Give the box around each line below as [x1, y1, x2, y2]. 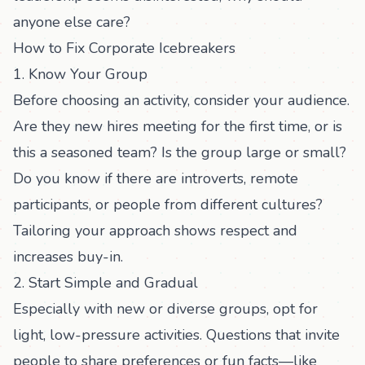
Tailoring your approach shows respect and [13, 221, 297, 240]
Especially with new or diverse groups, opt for [13, 299, 318, 319]
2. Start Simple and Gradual [13, 273, 198, 292]
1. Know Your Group [13, 64, 147, 84]
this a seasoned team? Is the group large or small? [13, 143, 346, 162]
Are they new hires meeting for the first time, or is [13, 117, 342, 136]
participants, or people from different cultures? [13, 195, 323, 214]
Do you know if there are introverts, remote [13, 169, 298, 188]
